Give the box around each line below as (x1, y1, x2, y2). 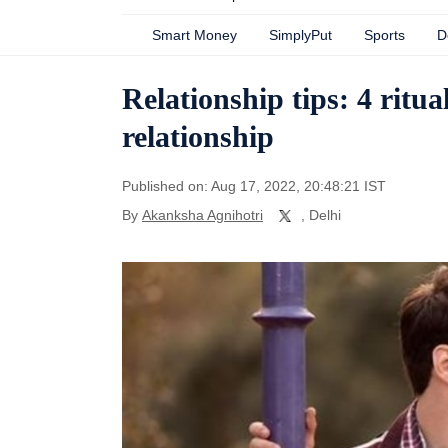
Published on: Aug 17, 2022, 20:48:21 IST (122, 178, 386, 194)
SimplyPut (269, 27, 332, 43)
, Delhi (301, 207, 341, 223)
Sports (364, 27, 405, 43)
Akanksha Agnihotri (142, 207, 263, 223)
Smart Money (152, 27, 237, 43)
